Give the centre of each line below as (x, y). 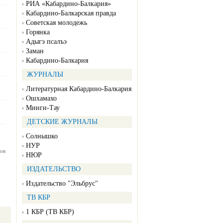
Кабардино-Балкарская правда (71, 13)
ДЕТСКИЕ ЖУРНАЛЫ (62, 122)
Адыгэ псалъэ (46, 42)
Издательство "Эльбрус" (62, 184)
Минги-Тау (43, 108)
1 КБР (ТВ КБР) (50, 212)
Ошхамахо (41, 99)
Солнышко (42, 136)
